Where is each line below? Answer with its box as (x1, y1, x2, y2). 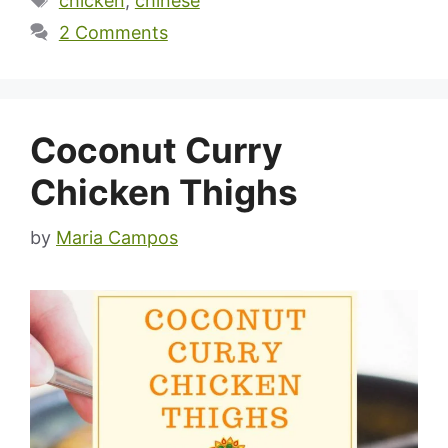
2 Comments (58, 21, 168, 43)
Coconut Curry (30, 128, 283, 171)
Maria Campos (56, 226, 178, 248)
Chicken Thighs (30, 170, 298, 213)
